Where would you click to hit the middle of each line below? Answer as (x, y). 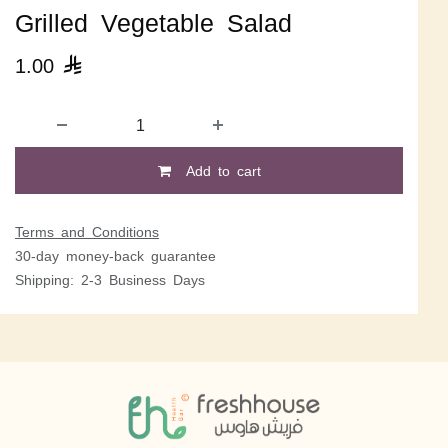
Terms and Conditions (87, 230)
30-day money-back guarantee (115, 254)
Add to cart (219, 169)
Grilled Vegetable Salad (153, 20)
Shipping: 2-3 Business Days (110, 278)
